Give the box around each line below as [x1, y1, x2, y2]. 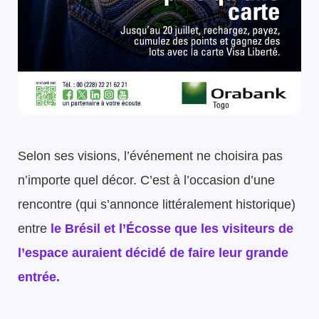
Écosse [126, 221, 171, 236]
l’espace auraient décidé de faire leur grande [18, 245, 288, 260]
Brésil [65, 221, 100, 236]
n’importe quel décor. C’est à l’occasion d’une [18, 172, 275, 187]
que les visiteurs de [171, 221, 293, 236]
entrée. [18, 269, 60, 284]
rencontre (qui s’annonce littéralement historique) [18, 197, 296, 211]
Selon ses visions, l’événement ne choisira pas [18, 148, 283, 163]
